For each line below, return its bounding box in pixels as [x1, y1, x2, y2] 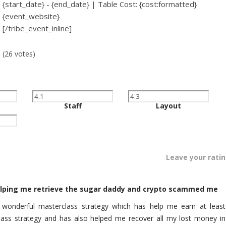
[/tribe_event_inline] [2, 23, 72, 33]
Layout [156, 101, 181, 110]
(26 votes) [2, 49, 35, 59]
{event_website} [2, 11, 60, 21]
